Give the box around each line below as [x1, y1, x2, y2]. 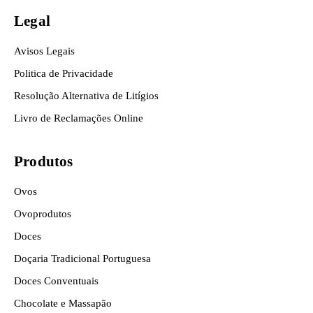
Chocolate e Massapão [14, 298, 112, 309]
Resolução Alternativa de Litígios [14, 90, 159, 101]
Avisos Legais [14, 45, 75, 57]
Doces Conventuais [14, 275, 99, 286]
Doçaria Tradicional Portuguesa [14, 253, 151, 264]
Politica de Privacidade [14, 68, 113, 79]
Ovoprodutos [14, 208, 71, 219]
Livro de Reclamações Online [14, 112, 143, 124]
